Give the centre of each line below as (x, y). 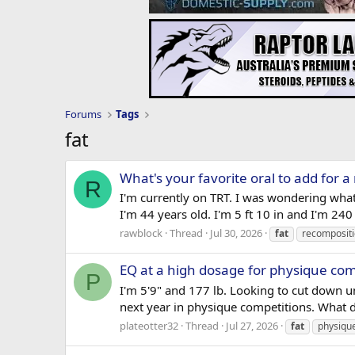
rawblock (141, 233)
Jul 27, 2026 (252, 325)
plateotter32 (149, 325)
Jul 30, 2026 (236, 233)
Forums (83, 115)
